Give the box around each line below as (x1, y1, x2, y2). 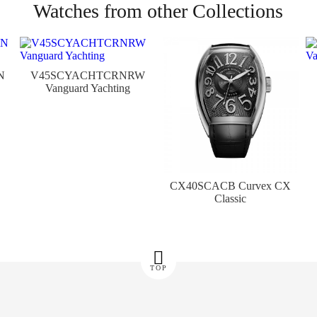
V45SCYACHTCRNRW (30, 69, 145, 81)
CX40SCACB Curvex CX (170, 180, 292, 192)
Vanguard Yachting (45, 82, 130, 94)
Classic (214, 192, 247, 204)
